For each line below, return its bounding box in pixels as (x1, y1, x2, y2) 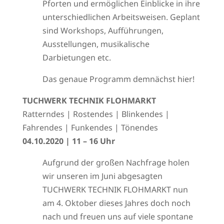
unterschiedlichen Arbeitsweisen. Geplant (42, 11, 200, 22)
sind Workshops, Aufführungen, (42, 25, 163, 36)
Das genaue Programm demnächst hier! (42, 73, 194, 84)
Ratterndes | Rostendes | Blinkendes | (22, 108, 169, 119)
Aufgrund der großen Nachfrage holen (42, 157, 189, 168)
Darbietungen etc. (42, 52, 111, 63)
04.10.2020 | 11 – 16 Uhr (22, 135, 115, 146)
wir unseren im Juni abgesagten (42, 170, 162, 181)
